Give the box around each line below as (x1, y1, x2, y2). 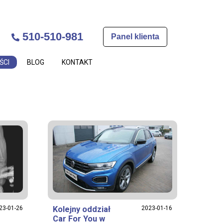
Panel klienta (111, 32, 159, 41)
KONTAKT (61, 58, 93, 66)
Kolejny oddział (53, 205, 111, 214)
